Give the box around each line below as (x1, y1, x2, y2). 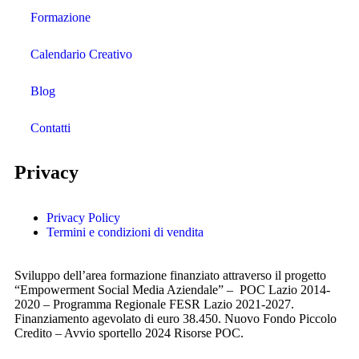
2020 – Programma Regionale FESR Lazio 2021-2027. (14, 296, 294, 311)
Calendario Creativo (30, 46, 132, 61)
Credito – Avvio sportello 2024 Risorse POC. (14, 325, 244, 340)
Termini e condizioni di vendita (46, 224, 204, 239)
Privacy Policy (46, 210, 120, 224)
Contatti (30, 120, 71, 135)
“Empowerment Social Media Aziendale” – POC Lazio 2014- (14, 282, 330, 296)
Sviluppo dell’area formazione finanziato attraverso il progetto (14, 268, 326, 282)
